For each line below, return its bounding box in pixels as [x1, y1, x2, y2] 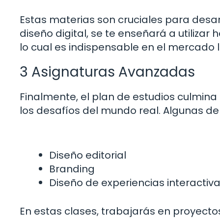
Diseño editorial [49, 148, 126, 163]
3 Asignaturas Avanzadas [20, 62, 195, 82]
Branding [49, 162, 95, 176]
